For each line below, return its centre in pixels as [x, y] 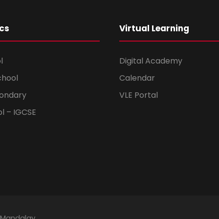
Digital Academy [151, 61]
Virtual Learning [154, 29]
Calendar [137, 78]
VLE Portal [139, 95]
